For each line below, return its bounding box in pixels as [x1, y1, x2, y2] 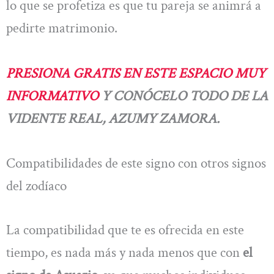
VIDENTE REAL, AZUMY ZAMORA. [6, 109, 220, 128]
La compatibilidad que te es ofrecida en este [6, 220, 244, 239]
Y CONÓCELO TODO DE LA [102, 86, 268, 105]
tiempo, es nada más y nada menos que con [6, 243, 243, 262]
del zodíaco [6, 177, 67, 196]
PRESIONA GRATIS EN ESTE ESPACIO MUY [6, 64, 265, 83]
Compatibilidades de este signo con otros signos [6, 154, 266, 173]
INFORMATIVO [6, 86, 102, 105]
